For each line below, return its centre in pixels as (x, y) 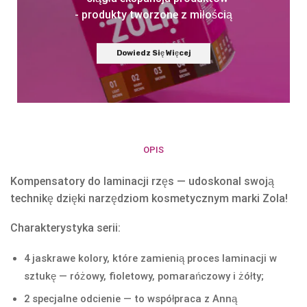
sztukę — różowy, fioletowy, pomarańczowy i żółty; (144, 276)
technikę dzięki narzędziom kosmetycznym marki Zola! (149, 198)
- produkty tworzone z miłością (153, 14)
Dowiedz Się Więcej (153, 53)
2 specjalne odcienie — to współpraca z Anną (131, 299)
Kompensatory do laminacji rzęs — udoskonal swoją (142, 181)
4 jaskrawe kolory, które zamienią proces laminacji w (150, 258)
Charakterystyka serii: (65, 228)
